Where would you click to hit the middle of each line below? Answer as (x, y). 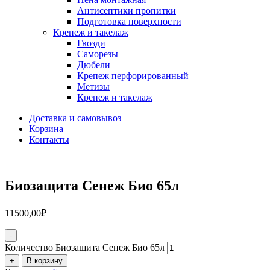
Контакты (49, 140)
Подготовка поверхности (129, 21)
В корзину (45, 260)
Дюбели (94, 65)
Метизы (93, 86)
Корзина (46, 129)
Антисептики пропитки (127, 11)
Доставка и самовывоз (75, 118)
